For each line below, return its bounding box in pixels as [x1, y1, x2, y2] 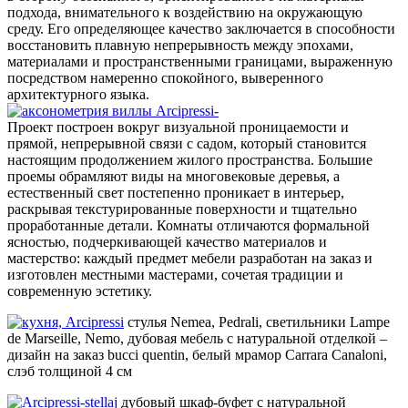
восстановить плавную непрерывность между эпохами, [7, 37, 353, 54]
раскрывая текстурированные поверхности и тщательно [7, 201, 357, 218]
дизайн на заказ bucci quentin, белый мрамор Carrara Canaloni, [7, 347, 387, 363]
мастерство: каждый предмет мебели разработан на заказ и [7, 250, 372, 267]
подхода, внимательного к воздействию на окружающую [7, 5, 362, 21]
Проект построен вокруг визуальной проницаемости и [7, 119, 349, 136]
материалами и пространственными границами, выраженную [7, 54, 393, 70]
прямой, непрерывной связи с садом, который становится [7, 136, 366, 152]
